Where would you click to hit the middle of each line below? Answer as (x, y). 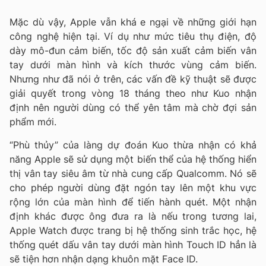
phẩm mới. (33, 122)
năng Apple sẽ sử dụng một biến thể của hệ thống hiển (133, 159)
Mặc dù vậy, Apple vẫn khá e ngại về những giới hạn (133, 22)
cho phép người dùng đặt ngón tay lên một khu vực (133, 188)
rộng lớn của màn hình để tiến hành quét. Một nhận (133, 202)
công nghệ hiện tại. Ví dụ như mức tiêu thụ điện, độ (133, 37)
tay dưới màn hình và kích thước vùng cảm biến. (133, 65)
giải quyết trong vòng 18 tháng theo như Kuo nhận (133, 94)
